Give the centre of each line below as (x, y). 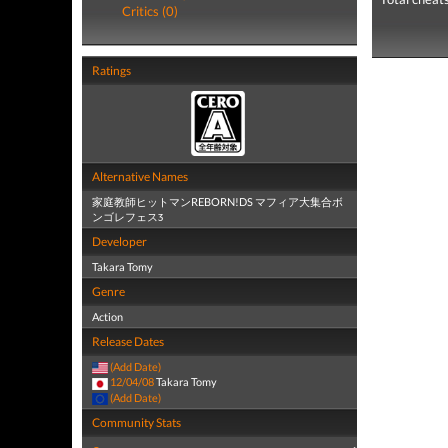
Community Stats (136, 422)
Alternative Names (140, 176)
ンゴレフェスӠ (127, 216)
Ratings (111, 70)
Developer (119, 241)
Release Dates (128, 341)
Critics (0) (150, 11)
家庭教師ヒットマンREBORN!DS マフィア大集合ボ (217, 201)
